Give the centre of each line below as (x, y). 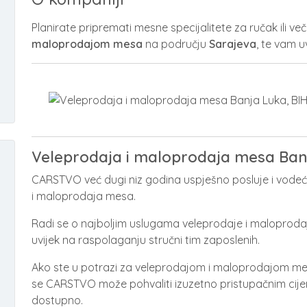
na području (174, 44)
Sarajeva (231, 44)
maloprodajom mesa (87, 44)
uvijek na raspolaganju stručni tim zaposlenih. (146, 240)
